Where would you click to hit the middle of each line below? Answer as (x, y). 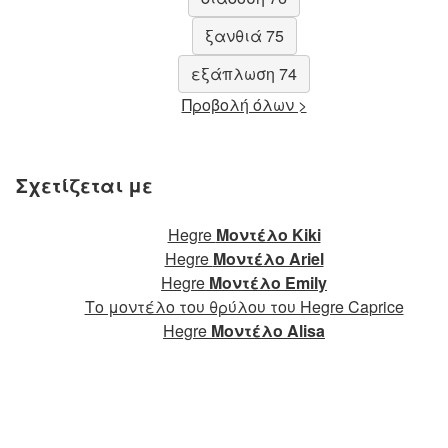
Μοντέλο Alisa (268, 331)
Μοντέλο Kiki (268, 235)
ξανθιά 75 (244, 35)
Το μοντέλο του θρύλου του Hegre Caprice (244, 307)
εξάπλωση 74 (244, 73)
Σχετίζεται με (84, 185)
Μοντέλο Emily (268, 283)
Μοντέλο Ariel (268, 259)
